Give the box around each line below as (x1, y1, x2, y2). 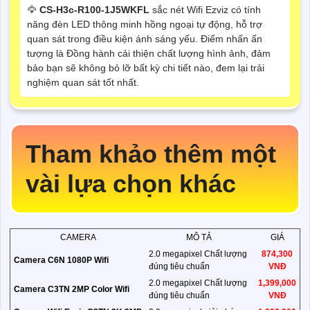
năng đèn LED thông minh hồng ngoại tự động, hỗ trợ (27, 18, 262, 30)
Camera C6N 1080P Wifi (14, 255, 109, 265)
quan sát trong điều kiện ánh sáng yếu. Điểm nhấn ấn (27, 33, 262, 44)
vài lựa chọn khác (26, 169, 236, 198)
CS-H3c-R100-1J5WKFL (39, 3, 149, 15)
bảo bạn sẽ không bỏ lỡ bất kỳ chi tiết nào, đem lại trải (27, 62, 264, 73)
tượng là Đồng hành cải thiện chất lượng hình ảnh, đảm (27, 47, 271, 59)
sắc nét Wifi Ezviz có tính (149, 3, 261, 15)
